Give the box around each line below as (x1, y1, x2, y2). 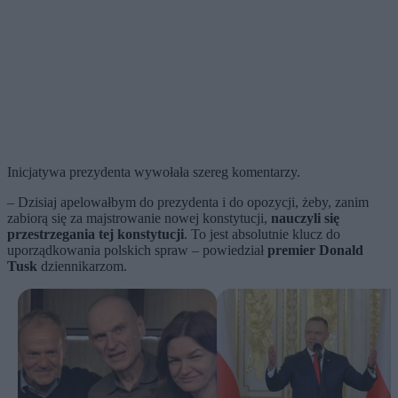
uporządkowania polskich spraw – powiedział (7, 243, 267, 259)
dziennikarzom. (37, 259, 127, 275)
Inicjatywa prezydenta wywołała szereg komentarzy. (7, 164, 300, 180)
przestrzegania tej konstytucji (7, 227, 184, 243)
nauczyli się (267, 211, 339, 227)
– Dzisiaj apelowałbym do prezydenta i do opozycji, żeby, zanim (7, 195, 369, 211)
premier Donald (267, 243, 363, 259)
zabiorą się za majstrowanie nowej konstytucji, (7, 211, 267, 227)
